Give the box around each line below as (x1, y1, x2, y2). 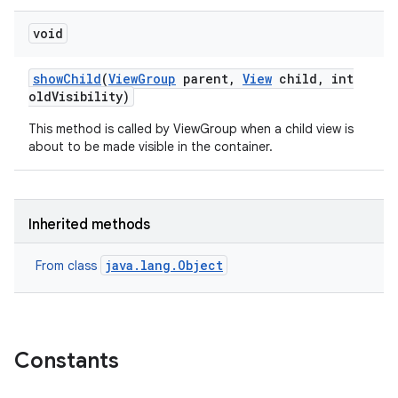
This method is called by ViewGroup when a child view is (28, 121, 354, 137)
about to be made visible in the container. (28, 139, 273, 155)
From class (36, 258, 100, 274)
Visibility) (52, 88, 130, 105)
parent (176, 70, 228, 87)
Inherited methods (28, 216, 150, 234)
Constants (14, 347, 119, 374)
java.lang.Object (105, 257, 223, 274)
